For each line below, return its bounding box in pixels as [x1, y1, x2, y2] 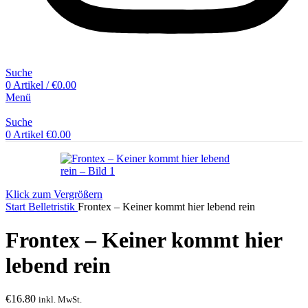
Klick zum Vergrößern [5, 188, 102, 200]
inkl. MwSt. [38, 294, 82, 305]
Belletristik [28, 200, 78, 212]
